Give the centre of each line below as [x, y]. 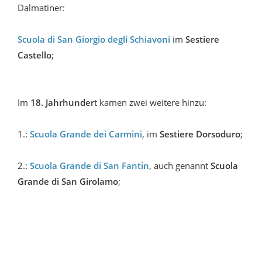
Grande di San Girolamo [68, 182]
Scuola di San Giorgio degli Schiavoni [94, 39]
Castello [35, 55]
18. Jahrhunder [62, 103]
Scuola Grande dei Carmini [86, 134]
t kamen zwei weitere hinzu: [150, 103]
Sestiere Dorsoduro [200, 134]
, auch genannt [180, 166]
